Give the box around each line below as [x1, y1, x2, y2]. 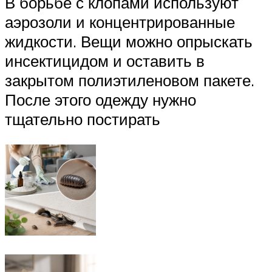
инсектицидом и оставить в [5, 50, 205, 70]
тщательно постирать [5, 109, 160, 129]
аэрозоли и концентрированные [5, 12, 235, 32]
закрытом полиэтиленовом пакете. [5, 70, 254, 90]
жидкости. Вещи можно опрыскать [5, 31, 253, 51]
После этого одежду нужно [5, 89, 196, 109]
